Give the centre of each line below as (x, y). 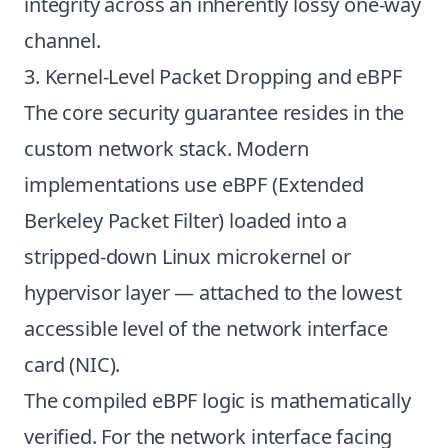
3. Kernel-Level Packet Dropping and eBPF (213, 76)
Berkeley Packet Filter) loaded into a (186, 220)
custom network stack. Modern (166, 148)
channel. (62, 40)
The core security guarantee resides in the (214, 112)
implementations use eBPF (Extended (194, 184)
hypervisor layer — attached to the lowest (213, 292)
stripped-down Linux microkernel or (187, 256)
